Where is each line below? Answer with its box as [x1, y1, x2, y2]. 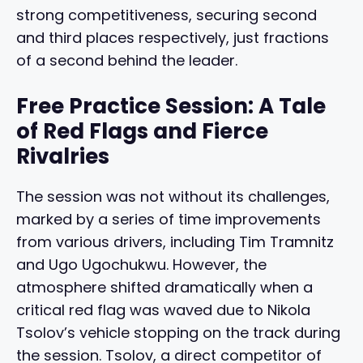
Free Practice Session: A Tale [16, 92, 326, 122]
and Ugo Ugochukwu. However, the [16, 254, 267, 275]
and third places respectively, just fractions [16, 28, 329, 49]
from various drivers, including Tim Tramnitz [16, 232, 334, 253]
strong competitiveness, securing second [16, 5, 317, 26]
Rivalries [16, 142, 109, 172]
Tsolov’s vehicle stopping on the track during [16, 322, 340, 344]
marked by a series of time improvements [16, 209, 321, 230]
